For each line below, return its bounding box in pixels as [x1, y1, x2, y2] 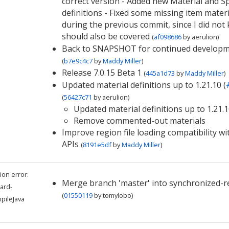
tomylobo [102, 191, 131, 200]
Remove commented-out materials [73, 115, 205, 126]
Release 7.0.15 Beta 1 [61, 67, 142, 78]
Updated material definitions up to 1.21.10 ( [61, 79, 226, 90]
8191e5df [82, 140, 111, 149]
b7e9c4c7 [63, 56, 93, 65]
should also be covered [61, 31, 150, 42]
